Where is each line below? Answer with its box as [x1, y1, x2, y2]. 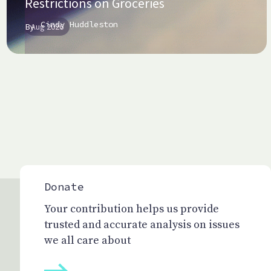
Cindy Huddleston [40, 19, 118, 30]
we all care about [44, 233, 131, 248]
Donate [44, 180, 84, 194]
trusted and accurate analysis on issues [44, 218, 240, 232]
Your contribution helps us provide [44, 202, 219, 217]
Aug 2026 [30, 21, 64, 33]
